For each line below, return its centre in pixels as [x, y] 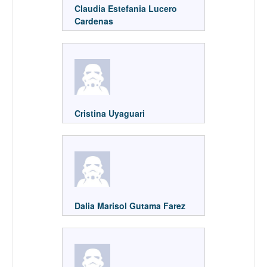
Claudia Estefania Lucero [126, 8]
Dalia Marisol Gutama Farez [130, 205]
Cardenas [95, 21]
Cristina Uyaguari [110, 113]
